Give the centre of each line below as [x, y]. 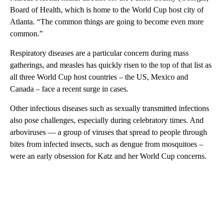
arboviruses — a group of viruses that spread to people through [109, 132]
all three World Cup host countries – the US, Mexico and [99, 77]
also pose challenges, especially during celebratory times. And [107, 120]
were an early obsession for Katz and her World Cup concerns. [108, 156]
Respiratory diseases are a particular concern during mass [99, 53]
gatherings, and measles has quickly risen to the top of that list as [111, 65]
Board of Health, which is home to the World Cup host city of [107, 10]
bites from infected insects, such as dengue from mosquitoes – [107, 144]
